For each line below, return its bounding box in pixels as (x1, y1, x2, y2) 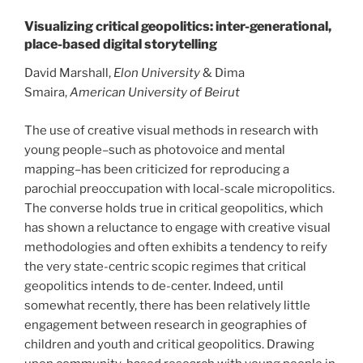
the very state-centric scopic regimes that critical (24, 258, 306, 274)
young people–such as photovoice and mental (24, 142, 285, 157)
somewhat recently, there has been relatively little (24, 297, 310, 313)
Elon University (113, 66, 203, 81)
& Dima (203, 66, 245, 81)
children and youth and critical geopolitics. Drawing (24, 336, 314, 352)
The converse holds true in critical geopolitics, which (24, 200, 323, 216)
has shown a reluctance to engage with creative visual (24, 220, 331, 235)
